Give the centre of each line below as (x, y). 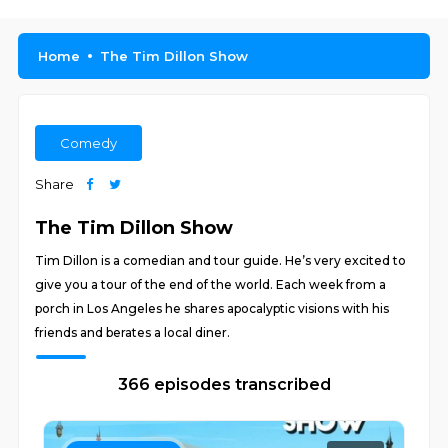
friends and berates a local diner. (133, 332)
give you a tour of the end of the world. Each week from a (211, 284)
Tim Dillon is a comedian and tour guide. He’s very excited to (221, 260)
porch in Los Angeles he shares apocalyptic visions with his (212, 308)
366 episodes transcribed (224, 384)
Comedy (89, 143)
